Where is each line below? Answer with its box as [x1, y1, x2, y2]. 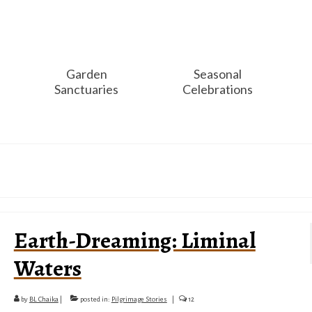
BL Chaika [29, 295, 58, 303]
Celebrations [182, 81, 253, 97]
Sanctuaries [54, 81, 119, 97]
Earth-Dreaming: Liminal [13, 225, 256, 256]
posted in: [78, 295, 111, 303]
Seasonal [193, 66, 242, 81]
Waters [13, 253, 81, 283]
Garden [65, 66, 107, 81]
